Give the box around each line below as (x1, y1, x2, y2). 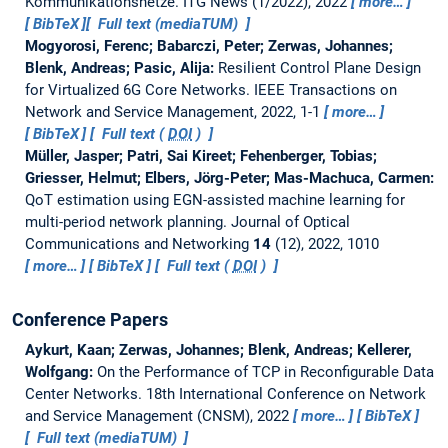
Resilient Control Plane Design (217, 58, 421, 77)
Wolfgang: (24, 362, 97, 381)
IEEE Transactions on (253, 80, 397, 99)
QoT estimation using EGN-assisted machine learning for (24, 190, 405, 209)
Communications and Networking (24, 234, 253, 253)
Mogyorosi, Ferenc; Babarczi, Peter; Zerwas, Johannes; (24, 36, 393, 55)
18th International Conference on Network (145, 384, 426, 403)
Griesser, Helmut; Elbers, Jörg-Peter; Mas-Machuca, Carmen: (24, 168, 434, 187)
